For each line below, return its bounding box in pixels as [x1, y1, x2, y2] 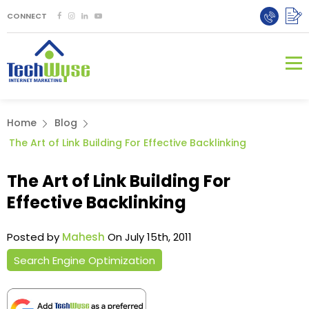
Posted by [7, 230, 62, 244]
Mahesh [62, 230, 105, 244]
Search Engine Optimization [14, 252, 155, 268]
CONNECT [7, 10, 47, 21]
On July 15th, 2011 [105, 230, 192, 244]
